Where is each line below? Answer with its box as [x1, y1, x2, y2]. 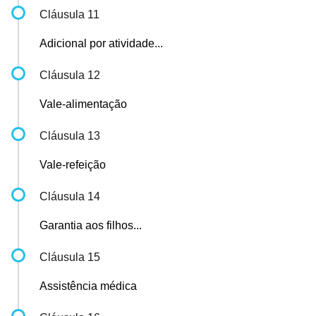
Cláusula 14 [39, 190, 100, 202]
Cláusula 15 [39, 251, 100, 263]
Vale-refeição [39, 159, 106, 171]
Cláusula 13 [39, 130, 100, 142]
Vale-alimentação [39, 98, 127, 110]
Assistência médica [39, 280, 137, 292]
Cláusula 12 [39, 69, 100, 81]
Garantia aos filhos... [39, 219, 142, 231]
